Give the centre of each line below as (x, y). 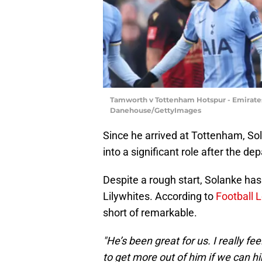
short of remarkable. (150, 212)
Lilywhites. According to (159, 196)
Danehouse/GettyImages (156, 110)
